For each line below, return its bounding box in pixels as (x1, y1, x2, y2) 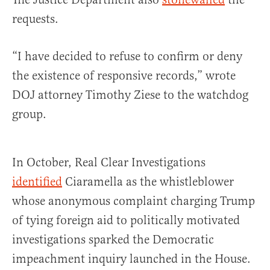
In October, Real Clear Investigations (12, 155, 206, 171)
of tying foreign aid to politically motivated (12, 213, 240, 228)
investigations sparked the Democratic (12, 232, 214, 248)
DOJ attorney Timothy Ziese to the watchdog (12, 87, 248, 103)
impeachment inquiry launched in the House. (12, 251, 251, 267)
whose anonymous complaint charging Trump (12, 193, 255, 209)
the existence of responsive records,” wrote (12, 68, 236, 84)
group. (12, 107, 46, 122)
